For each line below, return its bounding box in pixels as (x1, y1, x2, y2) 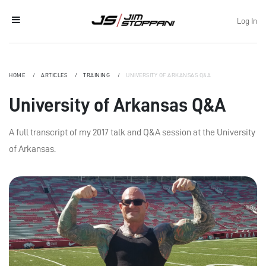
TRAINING (83, 72, 112, 78)
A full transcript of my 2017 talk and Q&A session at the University (9, 128, 255, 137)
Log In (237, 17, 257, 25)
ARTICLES (41, 72, 69, 78)
